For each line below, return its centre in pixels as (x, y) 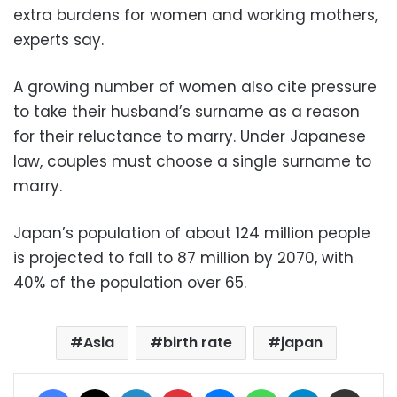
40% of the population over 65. (130, 282)
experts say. (58, 39)
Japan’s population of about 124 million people (192, 233)
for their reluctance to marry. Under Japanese (190, 136)
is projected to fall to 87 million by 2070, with (183, 257)
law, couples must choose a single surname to (192, 161)
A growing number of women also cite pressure (195, 86)
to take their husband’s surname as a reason (187, 111)
